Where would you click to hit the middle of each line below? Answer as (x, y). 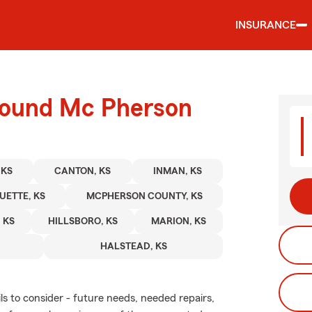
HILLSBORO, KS (83, 221)
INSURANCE (266, 25)
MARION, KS (179, 221)
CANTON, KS (83, 171)
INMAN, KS (177, 171)
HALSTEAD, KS (133, 247)
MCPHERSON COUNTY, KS (144, 196)
